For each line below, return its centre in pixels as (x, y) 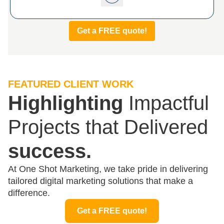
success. (50, 151)
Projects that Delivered (108, 127)
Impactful (166, 103)
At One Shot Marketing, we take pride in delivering (108, 169)
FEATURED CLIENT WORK (71, 84)
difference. (29, 193)
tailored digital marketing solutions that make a (100, 181)
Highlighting (65, 103)
